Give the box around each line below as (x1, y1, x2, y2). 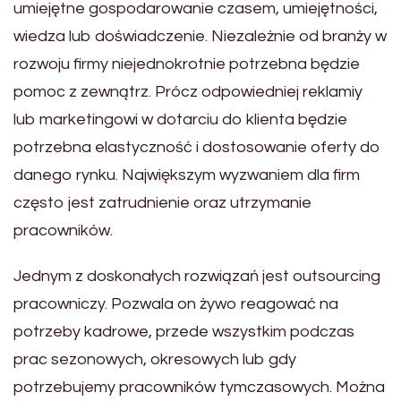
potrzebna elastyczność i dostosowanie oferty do (13, 139, 380, 157)
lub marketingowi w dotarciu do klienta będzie (13, 111, 347, 129)
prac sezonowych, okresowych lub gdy (13, 351, 296, 369)
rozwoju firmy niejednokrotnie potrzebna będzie (13, 55, 360, 73)
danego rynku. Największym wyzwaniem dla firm (13, 166, 360, 184)
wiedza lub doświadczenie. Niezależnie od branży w (13, 28, 387, 46)
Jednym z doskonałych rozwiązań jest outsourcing (13, 268, 380, 286)
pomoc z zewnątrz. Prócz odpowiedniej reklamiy (13, 83, 363, 101)
